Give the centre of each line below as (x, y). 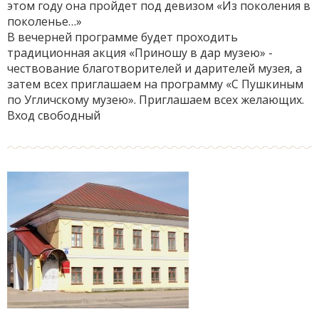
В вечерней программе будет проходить (122, 37)
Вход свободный (54, 115)
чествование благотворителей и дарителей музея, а (155, 68)
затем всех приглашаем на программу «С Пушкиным (155, 84)
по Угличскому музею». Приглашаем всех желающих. (156, 100)
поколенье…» (45, 21)
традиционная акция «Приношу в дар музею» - (140, 53)
